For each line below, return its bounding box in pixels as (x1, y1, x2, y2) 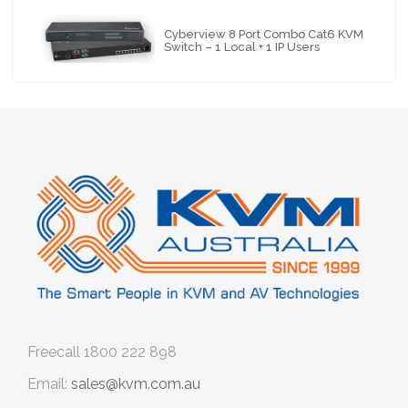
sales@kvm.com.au (71, 375, 200, 393)
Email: (27, 375, 67, 393)
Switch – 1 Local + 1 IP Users (164, 39, 321, 54)
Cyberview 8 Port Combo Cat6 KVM (164, 26, 364, 41)
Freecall (27, 343, 80, 362)
